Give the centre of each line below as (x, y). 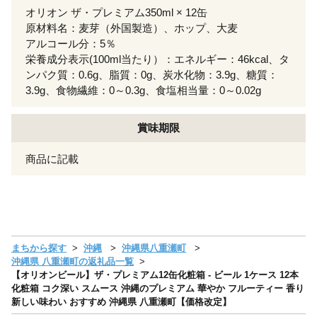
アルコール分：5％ (71, 44)
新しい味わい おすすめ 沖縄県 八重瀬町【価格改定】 (121, 302)
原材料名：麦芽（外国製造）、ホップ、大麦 (132, 28)
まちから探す (39, 248)
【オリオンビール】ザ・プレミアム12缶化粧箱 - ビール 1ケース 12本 (155, 275)
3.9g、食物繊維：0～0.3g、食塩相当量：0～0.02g (143, 91)
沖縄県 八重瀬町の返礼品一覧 (73, 262)
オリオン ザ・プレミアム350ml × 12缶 (116, 13)
